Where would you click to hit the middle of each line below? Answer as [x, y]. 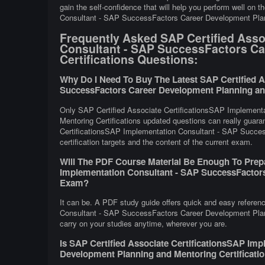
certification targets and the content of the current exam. [156, 141]
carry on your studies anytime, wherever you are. [143, 223]
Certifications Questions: [129, 59]
